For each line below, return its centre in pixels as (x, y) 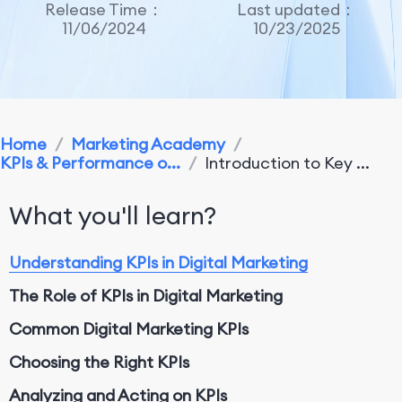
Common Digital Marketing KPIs (129, 329)
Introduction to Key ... (287, 163)
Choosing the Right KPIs (99, 362)
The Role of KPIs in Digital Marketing (146, 296)
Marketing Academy (148, 144)
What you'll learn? (113, 215)
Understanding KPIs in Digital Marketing (158, 262)
